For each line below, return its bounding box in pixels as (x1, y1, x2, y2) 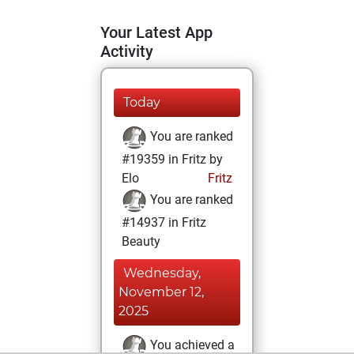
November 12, (119, 284, 204, 299)
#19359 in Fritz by (122, 152, 223, 167)
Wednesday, (123, 265, 201, 281)
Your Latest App (100, 23, 213, 42)
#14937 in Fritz (122, 215, 206, 230)
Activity (100, 42, 153, 61)
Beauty (122, 234, 160, 249)
